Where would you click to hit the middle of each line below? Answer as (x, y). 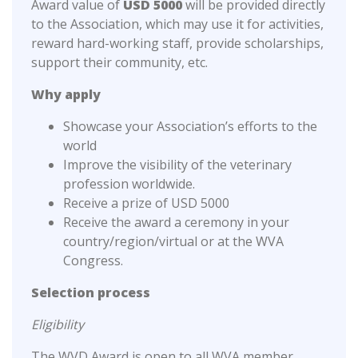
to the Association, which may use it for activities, (177, 24)
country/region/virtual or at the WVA (173, 242)
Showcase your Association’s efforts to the (190, 127)
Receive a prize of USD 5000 (146, 203)
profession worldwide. (129, 184)
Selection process (91, 293)
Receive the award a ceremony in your (176, 223)
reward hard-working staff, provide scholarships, (177, 44)
